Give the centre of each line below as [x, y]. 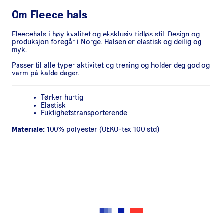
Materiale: [28, 130]
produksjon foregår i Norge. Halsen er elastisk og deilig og [107, 42]
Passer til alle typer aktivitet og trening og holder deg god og [111, 65]
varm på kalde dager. [45, 73]
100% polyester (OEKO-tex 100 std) [102, 130]
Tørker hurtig [62, 98]
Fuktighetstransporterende [84, 113]
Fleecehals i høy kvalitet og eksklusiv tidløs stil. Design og [106, 34]
